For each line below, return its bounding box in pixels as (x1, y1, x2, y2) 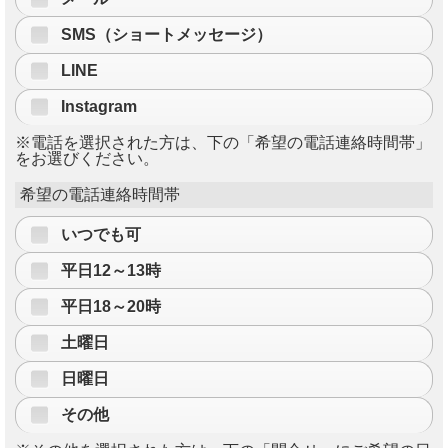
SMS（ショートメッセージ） (61, 25, 272, 43)
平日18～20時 (61, 297, 161, 315)
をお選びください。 (15, 149, 159, 167)
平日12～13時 (61, 261, 161, 279)
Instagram (61, 98, 137, 116)
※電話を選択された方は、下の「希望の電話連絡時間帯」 (15, 133, 431, 151)
